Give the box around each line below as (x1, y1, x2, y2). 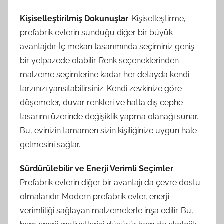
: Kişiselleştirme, (128, 13, 186, 23)
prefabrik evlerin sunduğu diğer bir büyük (20, 27, 173, 37)
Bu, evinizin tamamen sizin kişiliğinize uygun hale (20, 125, 197, 135)
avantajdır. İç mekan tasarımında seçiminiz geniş (20, 41, 194, 51)
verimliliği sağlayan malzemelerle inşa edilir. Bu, (20, 205, 193, 215)
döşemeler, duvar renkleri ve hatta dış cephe (20, 97, 183, 107)
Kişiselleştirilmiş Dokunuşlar (20, 13, 128, 23)
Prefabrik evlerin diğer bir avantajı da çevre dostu (20, 177, 200, 187)
